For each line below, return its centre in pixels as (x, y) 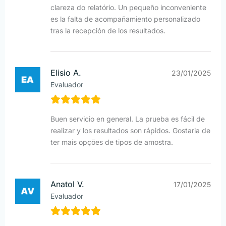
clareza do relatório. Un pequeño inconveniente (128, 8)
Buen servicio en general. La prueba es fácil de (128, 119)
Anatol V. (67, 184)
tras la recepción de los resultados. (108, 31)
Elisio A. (66, 73)
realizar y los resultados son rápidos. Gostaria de (130, 131)
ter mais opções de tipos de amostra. (112, 142)
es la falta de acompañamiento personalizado (125, 19)
